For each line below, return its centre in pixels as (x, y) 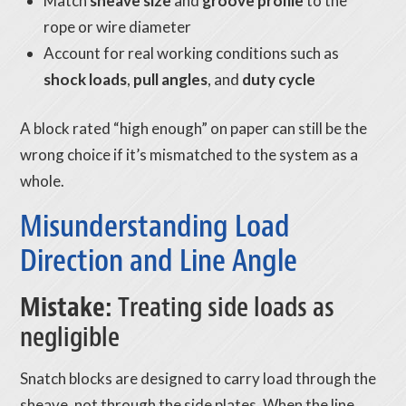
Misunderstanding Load (155, 227)
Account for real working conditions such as (191, 53)
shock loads (85, 79)
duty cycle (278, 79)
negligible (70, 338)
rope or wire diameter (117, 26)
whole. (43, 181)
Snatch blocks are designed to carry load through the (198, 379)
